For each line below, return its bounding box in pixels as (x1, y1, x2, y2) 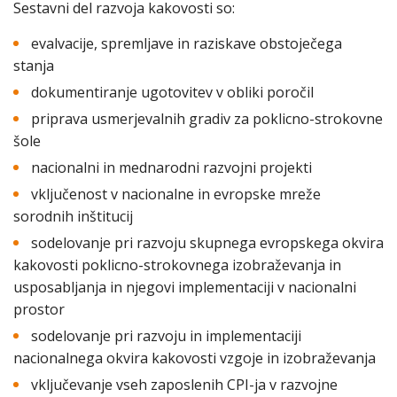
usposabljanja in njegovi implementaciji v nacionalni (13, 277, 356, 297)
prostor (13, 300, 65, 319)
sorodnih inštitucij (13, 206, 133, 226)
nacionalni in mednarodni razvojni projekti (31, 158, 312, 177)
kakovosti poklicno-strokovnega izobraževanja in (13, 255, 341, 275)
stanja (13, 56, 54, 75)
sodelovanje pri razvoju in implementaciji (31, 326, 301, 346)
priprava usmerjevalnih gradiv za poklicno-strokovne (31, 109, 383, 128)
